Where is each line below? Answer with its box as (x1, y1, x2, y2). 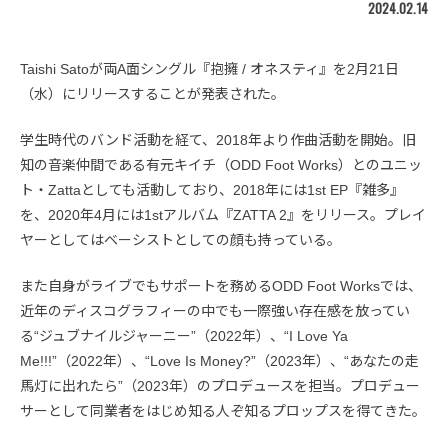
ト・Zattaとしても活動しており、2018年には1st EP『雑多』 (20, 181, 404, 198)
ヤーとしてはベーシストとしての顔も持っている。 (20, 231, 341, 248)
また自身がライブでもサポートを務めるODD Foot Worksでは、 (20, 277, 422, 294)
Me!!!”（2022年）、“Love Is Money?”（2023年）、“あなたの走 (20, 352, 419, 369)
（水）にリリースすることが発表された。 (20, 85, 285, 102)
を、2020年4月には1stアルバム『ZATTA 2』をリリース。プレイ (20, 206, 426, 223)
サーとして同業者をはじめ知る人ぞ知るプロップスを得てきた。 (20, 402, 426, 419)
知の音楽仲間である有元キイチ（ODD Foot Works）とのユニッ (20, 156, 422, 173)
